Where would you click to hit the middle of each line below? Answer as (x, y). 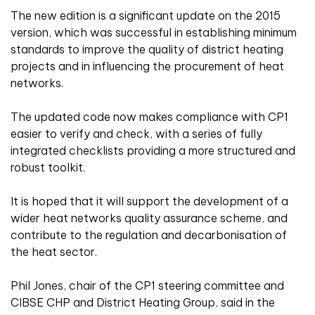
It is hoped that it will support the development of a (149, 201)
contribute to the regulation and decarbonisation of (149, 235)
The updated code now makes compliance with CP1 (149, 117)
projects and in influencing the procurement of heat (147, 66)
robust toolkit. (48, 168)
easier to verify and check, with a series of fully (136, 134)
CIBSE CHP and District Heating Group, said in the (143, 303)
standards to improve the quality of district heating (147, 50)
